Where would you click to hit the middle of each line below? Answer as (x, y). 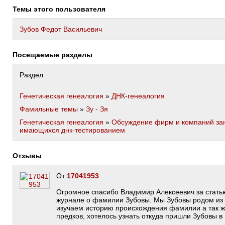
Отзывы (30, 156)
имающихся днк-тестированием (72, 130)
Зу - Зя (97, 109)
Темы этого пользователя (61, 9)
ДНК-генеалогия (138, 96)
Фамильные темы (49, 109)
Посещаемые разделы (55, 55)
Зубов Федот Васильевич (61, 29)
